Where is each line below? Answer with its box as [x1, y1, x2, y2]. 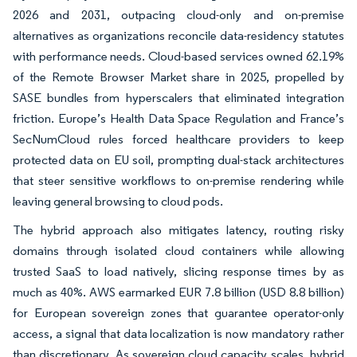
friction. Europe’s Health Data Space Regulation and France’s [13, 111, 344, 126]
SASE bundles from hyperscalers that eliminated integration [13, 90, 344, 105]
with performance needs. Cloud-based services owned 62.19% [13, 49, 344, 64]
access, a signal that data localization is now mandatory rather [13, 326, 344, 341]
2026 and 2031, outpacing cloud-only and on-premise [13, 7, 344, 22]
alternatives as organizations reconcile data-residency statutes [13, 28, 344, 43]
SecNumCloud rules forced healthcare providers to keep [13, 131, 344, 147]
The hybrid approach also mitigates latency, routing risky [13, 222, 344, 237]
